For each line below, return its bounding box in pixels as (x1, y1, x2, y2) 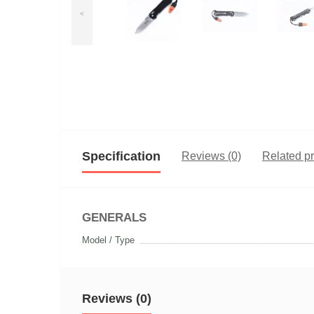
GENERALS (82, 211, 146, 224)
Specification (82, 149, 161, 163)
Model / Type (82, 235, 135, 245)
